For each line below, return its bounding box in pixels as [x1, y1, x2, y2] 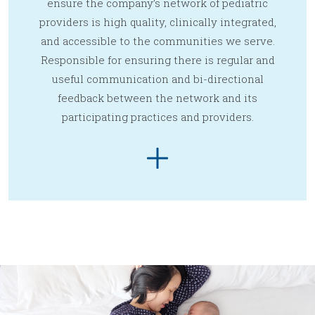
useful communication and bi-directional [51, 72, 264, 86]
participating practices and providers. [61, 110, 254, 124]
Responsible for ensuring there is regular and [40, 53, 275, 67]
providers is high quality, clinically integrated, [39, 15, 276, 30]
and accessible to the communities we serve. [40, 34, 275, 49]
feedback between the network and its [58, 91, 257, 105]
